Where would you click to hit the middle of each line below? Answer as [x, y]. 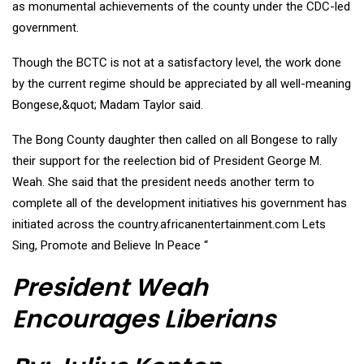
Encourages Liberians [144, 320]
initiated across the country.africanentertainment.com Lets [169, 225]
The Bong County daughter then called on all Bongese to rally [175, 140]
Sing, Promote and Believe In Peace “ [110, 246]
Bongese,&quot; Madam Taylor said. [108, 105]
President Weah [110, 288]
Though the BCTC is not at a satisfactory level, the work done [177, 63]
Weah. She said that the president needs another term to [163, 182]
